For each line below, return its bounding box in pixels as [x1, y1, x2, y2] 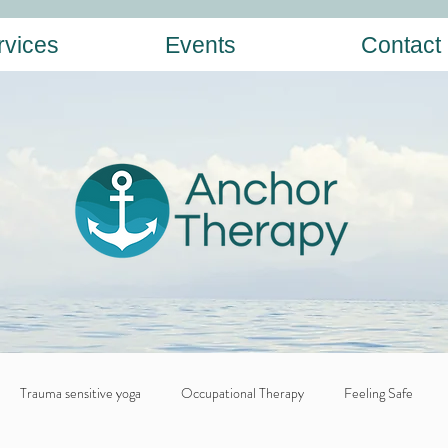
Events [165, 32, 236, 58]
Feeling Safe [344, 382, 413, 403]
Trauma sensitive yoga [20, 382, 141, 403]
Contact [361, 32, 441, 58]
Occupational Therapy [181, 382, 304, 403]
